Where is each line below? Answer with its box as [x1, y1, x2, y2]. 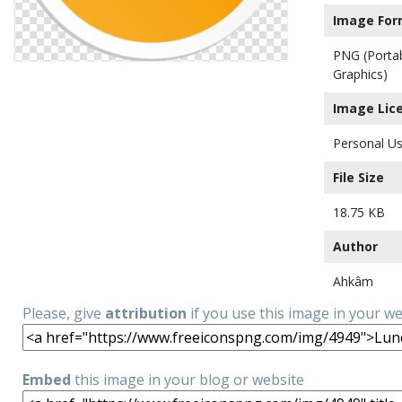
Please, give [22, 302, 105, 323]
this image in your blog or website [71, 369, 304, 389]
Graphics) [333, 66, 388, 83]
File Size [333, 169, 384, 186]
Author [333, 238, 378, 255]
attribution [105, 302, 187, 323]
